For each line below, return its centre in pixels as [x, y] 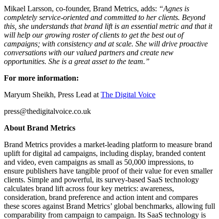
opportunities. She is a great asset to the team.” [77, 62]
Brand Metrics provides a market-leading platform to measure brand [108, 145]
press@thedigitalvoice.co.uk [47, 111]
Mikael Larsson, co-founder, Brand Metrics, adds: [81, 9]
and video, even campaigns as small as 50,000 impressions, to [99, 162]
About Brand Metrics [40, 128]
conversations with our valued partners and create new [89, 53]
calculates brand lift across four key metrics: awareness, [89, 189]
